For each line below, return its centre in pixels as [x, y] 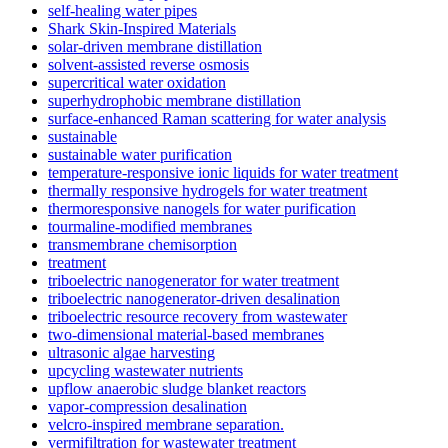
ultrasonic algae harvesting [131, 352]
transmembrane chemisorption [142, 244]
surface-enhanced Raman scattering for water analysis [217, 118]
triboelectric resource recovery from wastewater [197, 316]
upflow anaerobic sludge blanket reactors [177, 388]
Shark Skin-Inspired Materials [142, 28]
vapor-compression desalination [147, 406]
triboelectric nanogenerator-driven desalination [194, 298]
